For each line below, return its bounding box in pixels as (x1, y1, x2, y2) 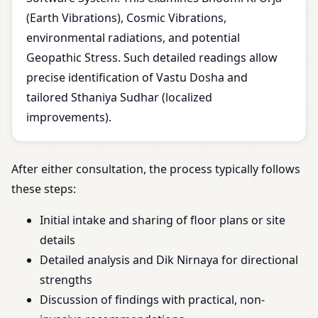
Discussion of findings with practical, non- (40, 292, 265, 308)
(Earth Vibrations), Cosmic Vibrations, (26, 10, 226, 26)
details (40, 232, 75, 248)
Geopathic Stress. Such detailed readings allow (26, 50, 278, 66)
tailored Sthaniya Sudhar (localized (26, 89, 212, 106)
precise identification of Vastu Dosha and (26, 70, 248, 86)
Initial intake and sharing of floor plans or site (40, 212, 285, 229)
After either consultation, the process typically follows (11, 161, 300, 177)
